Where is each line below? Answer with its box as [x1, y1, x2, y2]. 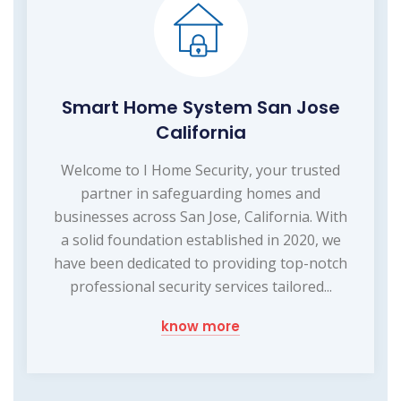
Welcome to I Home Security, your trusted [61, 159, 340, 180]
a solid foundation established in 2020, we [60, 229, 341, 250]
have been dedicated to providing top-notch [54, 252, 347, 273]
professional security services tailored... [69, 276, 332, 296]
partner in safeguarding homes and [81, 183, 320, 203]
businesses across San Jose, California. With [54, 206, 347, 226]
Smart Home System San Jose [61, 94, 340, 120]
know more [161, 316, 240, 336]
